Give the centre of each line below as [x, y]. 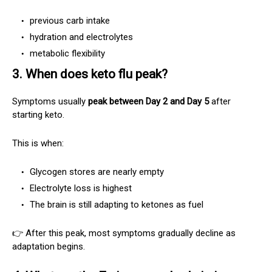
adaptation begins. [49, 246]
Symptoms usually [50, 101]
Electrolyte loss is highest [80, 188]
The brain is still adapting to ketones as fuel [115, 204]
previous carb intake [69, 20]
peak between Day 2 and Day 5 [148, 101]
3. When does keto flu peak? [90, 74]
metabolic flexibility [66, 53]
